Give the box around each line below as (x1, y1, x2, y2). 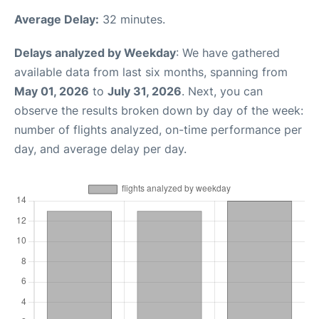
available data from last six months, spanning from (14, 65, 288, 79)
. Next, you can (182, 84, 263, 98)
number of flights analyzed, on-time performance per (14, 122, 302, 137)
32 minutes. (99, 12, 165, 26)
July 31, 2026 (108, 84, 182, 98)
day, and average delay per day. (14, 142, 187, 156)
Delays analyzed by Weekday (14, 46, 176, 60)
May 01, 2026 (14, 84, 89, 98)
